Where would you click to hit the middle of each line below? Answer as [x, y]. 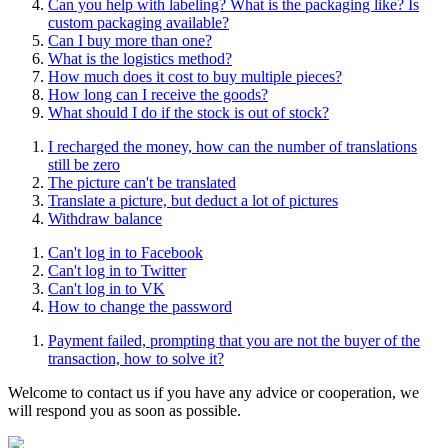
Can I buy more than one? [130, 41]
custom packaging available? [138, 23]
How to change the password [140, 307]
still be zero [84, 165]
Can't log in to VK [106, 289]
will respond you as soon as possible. [124, 411]
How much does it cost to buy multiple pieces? [195, 77]
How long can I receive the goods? [158, 95]
